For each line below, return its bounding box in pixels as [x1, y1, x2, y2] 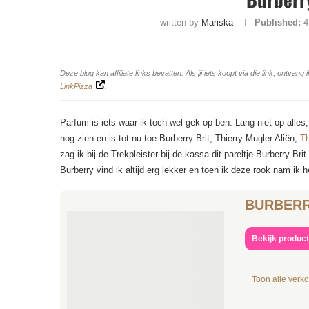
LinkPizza [60, 82, 92, 90]
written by [160, 17, 202, 28]
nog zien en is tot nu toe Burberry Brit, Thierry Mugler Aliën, [60, 133, 300, 143]
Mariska [201, 17, 234, 28]
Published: [255, 17, 301, 28]
